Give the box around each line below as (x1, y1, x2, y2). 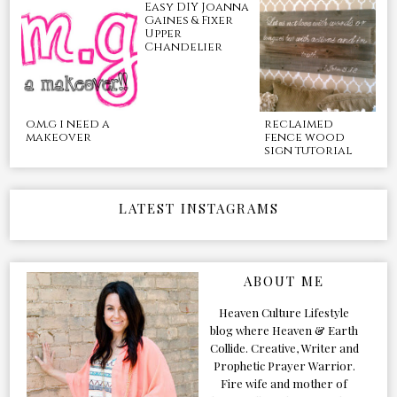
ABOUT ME (244, 271, 325, 290)
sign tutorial (263, 142, 352, 159)
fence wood (263, 128, 345, 145)
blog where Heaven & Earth (210, 322, 359, 338)
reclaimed (263, 115, 333, 132)
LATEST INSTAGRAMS (118, 198, 279, 217)
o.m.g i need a (25, 115, 110, 132)
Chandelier (144, 39, 223, 56)
